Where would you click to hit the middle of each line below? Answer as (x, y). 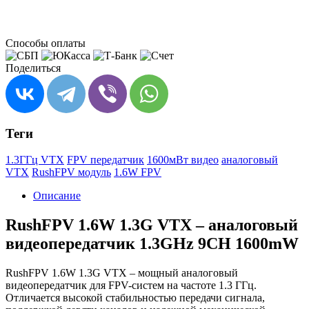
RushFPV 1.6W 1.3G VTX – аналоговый (152, 225)
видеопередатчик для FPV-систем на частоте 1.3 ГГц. (131, 286)
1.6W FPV (138, 172)
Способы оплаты (46, 43)
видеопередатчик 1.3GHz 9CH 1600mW (152, 244)
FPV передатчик (106, 160)
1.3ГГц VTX (35, 160)
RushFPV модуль (71, 172)
